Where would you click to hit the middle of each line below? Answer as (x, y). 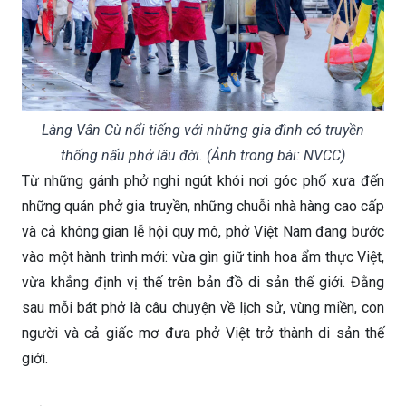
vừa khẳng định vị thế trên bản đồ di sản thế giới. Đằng (203, 282)
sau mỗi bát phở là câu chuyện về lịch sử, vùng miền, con (203, 307)
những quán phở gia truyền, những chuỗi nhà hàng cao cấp (203, 206)
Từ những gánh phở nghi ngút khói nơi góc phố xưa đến (203, 180)
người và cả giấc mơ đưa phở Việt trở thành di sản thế (203, 333)
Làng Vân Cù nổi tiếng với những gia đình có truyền (203, 130)
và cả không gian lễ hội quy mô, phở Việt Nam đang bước (203, 231)
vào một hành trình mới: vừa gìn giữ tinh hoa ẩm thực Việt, (203, 256)
